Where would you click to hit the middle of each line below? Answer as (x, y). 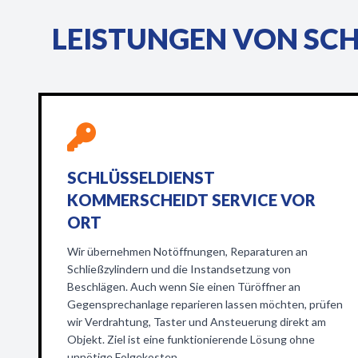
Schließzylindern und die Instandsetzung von (179, 269)
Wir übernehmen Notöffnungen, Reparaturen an (187, 251)
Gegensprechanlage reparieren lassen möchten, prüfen (205, 304)
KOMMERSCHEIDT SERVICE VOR (191, 200)
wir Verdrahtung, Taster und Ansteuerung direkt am (197, 322)
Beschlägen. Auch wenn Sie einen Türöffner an (184, 286)
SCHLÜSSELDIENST (141, 177)
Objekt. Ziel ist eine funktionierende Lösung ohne (191, 339)
